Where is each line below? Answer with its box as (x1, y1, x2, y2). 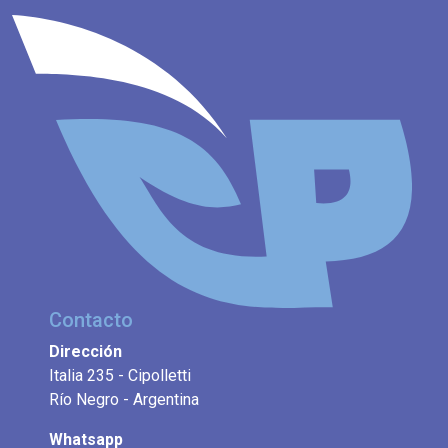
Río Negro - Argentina (49, 390, 200, 410)
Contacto (49, 308, 134, 333)
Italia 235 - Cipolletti (49, 366, 192, 386)
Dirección (49, 342, 123, 362)
